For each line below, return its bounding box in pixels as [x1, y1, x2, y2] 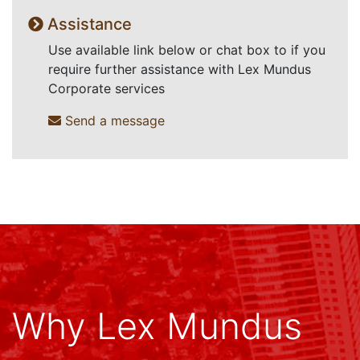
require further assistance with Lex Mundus [48, 60, 311, 77]
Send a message [61, 112, 165, 129]
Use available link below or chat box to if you [48, 41, 325, 58]
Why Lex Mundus [12, 303, 302, 348]
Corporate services [48, 80, 165, 96]
